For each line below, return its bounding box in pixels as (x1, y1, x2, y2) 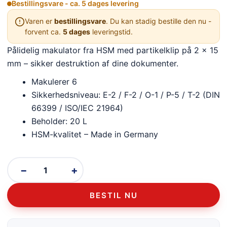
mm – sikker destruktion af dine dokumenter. (7, 58, 178, 69)
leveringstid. (90, 27, 133, 36)
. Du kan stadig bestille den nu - (106, 17, 211, 26)
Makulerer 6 (31, 77, 77, 87)
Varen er (25, 17, 54, 26)
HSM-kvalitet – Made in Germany (31, 129, 158, 140)
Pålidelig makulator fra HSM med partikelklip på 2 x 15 (7, 45, 218, 56)
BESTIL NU (89, 190, 138, 200)
